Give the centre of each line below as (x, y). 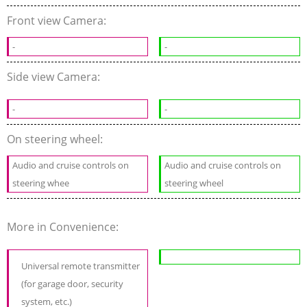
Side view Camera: (55, 77)
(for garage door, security (72, 284)
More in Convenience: (64, 227)
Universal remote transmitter (81, 266)
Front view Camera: (58, 21)
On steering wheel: (56, 139)
